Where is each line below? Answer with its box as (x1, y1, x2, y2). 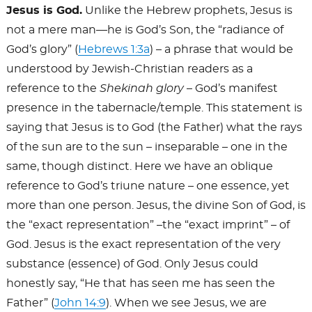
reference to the (6, 83, 100, 95)
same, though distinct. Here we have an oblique (6, 161, 273, 173)
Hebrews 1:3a (77, 44, 150, 56)
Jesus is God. (6, 5, 82, 17)
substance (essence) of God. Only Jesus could (6, 258, 258, 270)
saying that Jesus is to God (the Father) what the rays (6, 122, 302, 134)
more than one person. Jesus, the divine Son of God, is (6, 200, 306, 212)
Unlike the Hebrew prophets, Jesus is (81, 5, 292, 17)
